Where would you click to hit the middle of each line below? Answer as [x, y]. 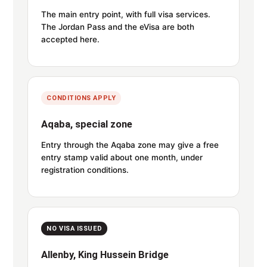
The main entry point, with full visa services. [126, 15]
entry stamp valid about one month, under [122, 158]
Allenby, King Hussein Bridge [105, 255]
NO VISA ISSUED [74, 228]
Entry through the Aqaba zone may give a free [130, 145]
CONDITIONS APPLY [81, 98]
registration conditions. [85, 170]
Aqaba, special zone [87, 125]
